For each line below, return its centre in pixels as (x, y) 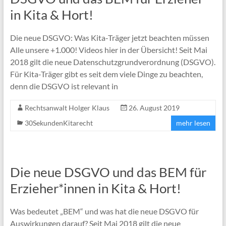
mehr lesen (193, 123)
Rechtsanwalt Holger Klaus (67, 107)
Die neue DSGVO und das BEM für (108, 172)
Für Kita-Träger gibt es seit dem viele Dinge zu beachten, (106, 74)
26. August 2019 (154, 107)
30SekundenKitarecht (59, 123)
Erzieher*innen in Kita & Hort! (95, 188)
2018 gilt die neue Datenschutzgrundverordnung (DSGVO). (112, 62)
